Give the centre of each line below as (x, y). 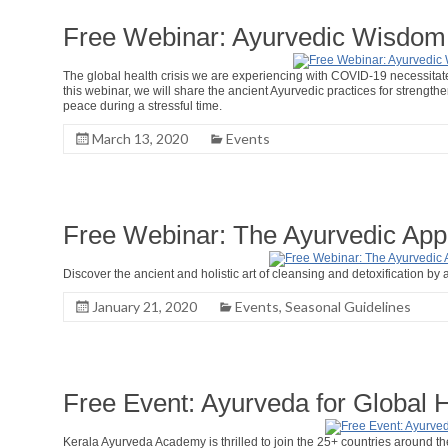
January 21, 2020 (144, 306)
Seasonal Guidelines (348, 306)
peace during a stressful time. (142, 106)
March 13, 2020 (140, 138)
